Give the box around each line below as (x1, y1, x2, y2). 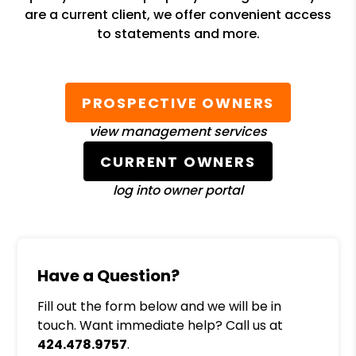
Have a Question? (37, 265, 180, 287)
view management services (89, 122, 267, 141)
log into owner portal (112, 181, 243, 199)
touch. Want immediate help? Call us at (37, 316, 284, 335)
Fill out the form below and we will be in (37, 297, 282, 315)
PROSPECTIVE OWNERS (81, 92, 275, 113)
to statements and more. (96, 25, 260, 43)
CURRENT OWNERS (100, 151, 256, 172)
